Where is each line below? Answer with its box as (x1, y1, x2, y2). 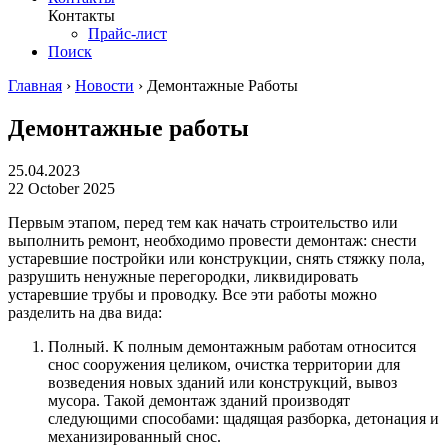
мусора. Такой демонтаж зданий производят (48, 391, 350, 409)
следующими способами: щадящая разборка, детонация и (48, 409, 439, 427)
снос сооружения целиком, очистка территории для (48, 355, 400, 373)
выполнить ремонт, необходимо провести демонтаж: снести (8, 231, 417, 249)
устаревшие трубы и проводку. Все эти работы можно (8, 285, 377, 303)
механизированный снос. (48, 427, 221, 445)
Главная (8, 76, 62, 94)
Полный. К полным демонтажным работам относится (48, 337, 416, 355)
